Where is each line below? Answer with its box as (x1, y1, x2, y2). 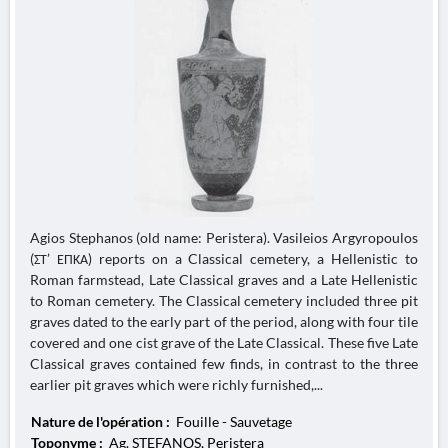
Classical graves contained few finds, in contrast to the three (30, 355, 418, 372)
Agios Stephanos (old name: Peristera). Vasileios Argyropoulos (30, 229, 418, 246)
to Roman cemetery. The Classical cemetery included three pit (30, 292, 418, 309)
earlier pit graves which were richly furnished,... (30, 376, 323, 393)
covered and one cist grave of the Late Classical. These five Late (30, 334, 418, 351)
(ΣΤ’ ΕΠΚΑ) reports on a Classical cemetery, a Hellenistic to (30, 250, 418, 267)
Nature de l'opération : (31, 413, 173, 430)
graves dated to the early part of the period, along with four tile (30, 313, 418, 330)
